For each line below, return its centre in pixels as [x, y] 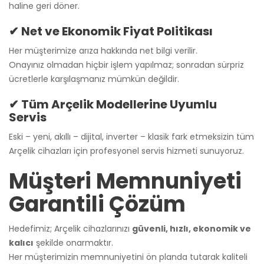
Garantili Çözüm [97, 204]
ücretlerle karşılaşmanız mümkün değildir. [94, 79]
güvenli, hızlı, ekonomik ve [192, 228]
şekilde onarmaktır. [73, 242]
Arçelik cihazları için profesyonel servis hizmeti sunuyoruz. [126, 151]
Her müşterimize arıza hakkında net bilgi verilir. [103, 50]
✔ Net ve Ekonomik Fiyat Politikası [111, 31]
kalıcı [21, 242]
